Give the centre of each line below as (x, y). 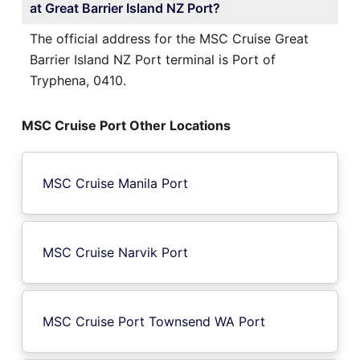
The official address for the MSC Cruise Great (169, 38)
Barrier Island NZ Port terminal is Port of (153, 59)
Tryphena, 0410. (78, 80)
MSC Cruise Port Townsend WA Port (154, 321)
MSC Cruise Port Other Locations (126, 125)
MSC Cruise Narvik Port (115, 252)
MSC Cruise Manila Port (115, 183)
